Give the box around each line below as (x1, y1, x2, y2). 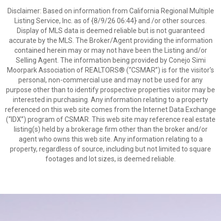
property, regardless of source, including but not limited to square (10, 145, 211, 153)
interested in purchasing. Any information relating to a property (13, 96, 208, 104)
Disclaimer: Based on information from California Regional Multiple (7, 7, 214, 15)
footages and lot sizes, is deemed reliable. (45, 155, 176, 163)
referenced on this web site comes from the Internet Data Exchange (5, 106, 216, 113)
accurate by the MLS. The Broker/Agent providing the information (8, 37, 213, 44)
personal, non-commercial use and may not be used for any (18, 76, 203, 84)
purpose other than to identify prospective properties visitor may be (6, 86, 215, 94)
